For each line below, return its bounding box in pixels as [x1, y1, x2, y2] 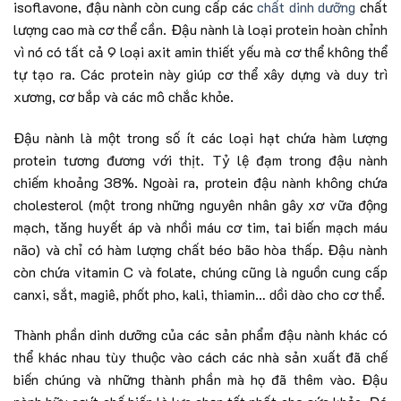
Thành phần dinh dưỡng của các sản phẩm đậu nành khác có [13, 325, 388, 345]
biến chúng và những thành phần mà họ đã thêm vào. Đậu [13, 370, 388, 389]
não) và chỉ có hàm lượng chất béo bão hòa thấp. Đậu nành [13, 239, 388, 259]
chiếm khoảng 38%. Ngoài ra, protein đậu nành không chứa [13, 172, 388, 192]
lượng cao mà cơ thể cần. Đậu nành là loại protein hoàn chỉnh [13, 19, 388, 38]
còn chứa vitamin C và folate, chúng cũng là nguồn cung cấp [13, 261, 388, 281]
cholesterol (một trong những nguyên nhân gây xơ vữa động [13, 194, 388, 214]
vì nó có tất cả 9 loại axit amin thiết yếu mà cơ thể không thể [13, 41, 388, 61]
